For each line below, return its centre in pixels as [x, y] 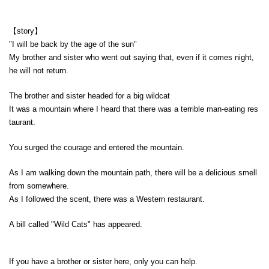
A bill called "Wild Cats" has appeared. [76, 224]
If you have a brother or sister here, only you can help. [103, 261]
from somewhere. [39, 186]
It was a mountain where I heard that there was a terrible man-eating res [134, 109]
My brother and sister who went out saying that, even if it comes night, [131, 57]
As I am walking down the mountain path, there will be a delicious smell [133, 172]
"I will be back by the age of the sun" [73, 44]
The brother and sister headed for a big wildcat [89, 95]
